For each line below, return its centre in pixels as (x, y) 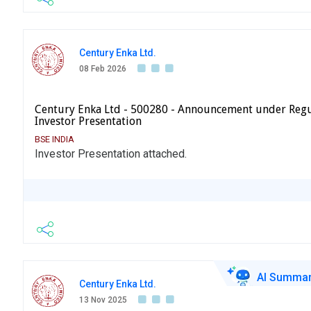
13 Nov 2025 (103, 300)
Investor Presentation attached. (111, 154)
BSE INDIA (54, 140)
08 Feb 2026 (103, 69)
